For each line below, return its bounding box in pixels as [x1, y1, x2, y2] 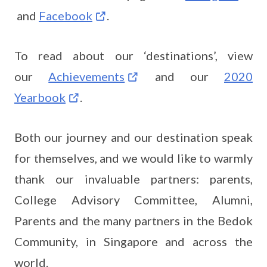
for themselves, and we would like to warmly [14, 151, 253, 165]
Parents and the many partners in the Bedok [14, 213, 253, 228]
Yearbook [14, 90, 66, 104]
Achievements [48, 69, 125, 83]
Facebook [39, 8, 92, 23]
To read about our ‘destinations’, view [14, 48, 253, 63]
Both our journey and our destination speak [14, 130, 253, 144]
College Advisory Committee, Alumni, [14, 193, 253, 207]
